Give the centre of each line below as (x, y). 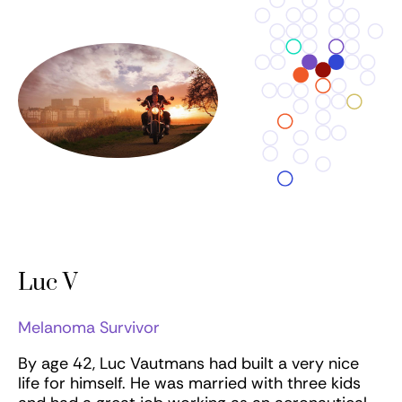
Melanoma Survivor (89, 328)
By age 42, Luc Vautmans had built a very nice (188, 364)
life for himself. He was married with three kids (189, 384)
